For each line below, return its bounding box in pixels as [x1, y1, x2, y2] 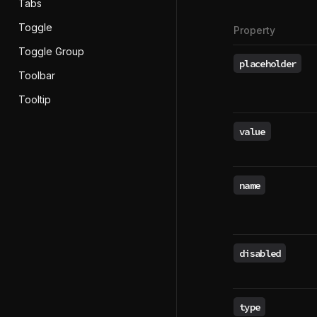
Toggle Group [18, 45, 84, 57]
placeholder [239, 57, 296, 70]
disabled [239, 246, 281, 260]
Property [234, 24, 275, 36]
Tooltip [18, 93, 51, 105]
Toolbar [18, 69, 55, 81]
